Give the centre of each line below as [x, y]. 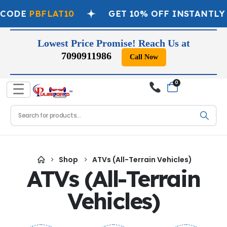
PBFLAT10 [49, 14]
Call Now [144, 57]
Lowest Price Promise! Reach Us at [113, 43]
